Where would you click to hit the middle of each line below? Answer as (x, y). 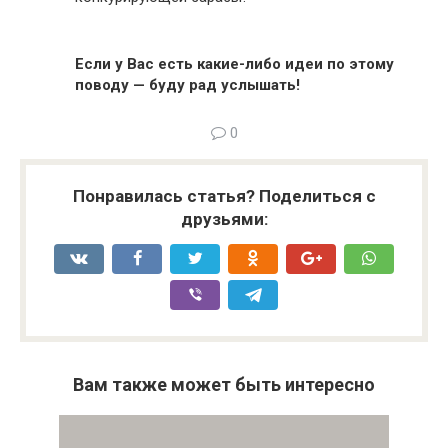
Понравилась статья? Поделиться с (224, 196)
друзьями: (224, 219)
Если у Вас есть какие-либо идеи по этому (234, 64)
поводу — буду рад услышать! (187, 85)
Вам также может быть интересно (224, 384)
